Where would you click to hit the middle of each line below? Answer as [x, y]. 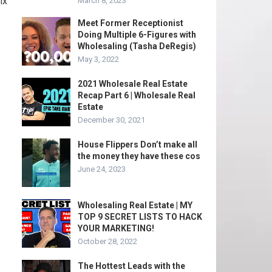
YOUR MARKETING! [116, 228]
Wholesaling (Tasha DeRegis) [137, 46]
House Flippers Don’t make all [138, 144]
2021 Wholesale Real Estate [133, 84]
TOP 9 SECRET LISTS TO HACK [140, 217]
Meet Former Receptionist [131, 23]
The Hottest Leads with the [131, 266]
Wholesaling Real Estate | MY [135, 205]
